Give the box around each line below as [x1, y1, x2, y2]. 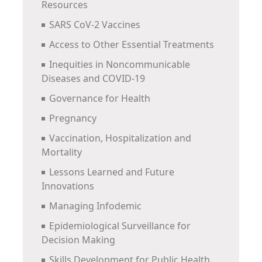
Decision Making [42, 233, 115, 247]
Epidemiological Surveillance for [49, 219, 191, 233]
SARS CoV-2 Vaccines [49, 18, 140, 32]
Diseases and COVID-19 [42, 72, 145, 85]
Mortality [42, 146, 84, 159]
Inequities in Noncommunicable [49, 58, 190, 71]
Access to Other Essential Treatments [49, 38, 214, 51]
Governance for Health [49, 92, 153, 105]
